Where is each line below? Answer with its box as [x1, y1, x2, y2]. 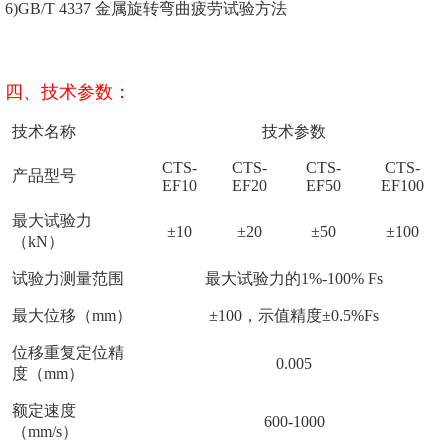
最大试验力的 [205, 270, 301, 288]
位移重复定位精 [12, 344, 124, 362]
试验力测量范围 [12, 270, 124, 288]
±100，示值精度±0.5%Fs [209, 307, 379, 325]
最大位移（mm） [12, 307, 132, 325]
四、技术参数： [5, 82, 131, 103]
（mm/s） [12, 423, 78, 441]
